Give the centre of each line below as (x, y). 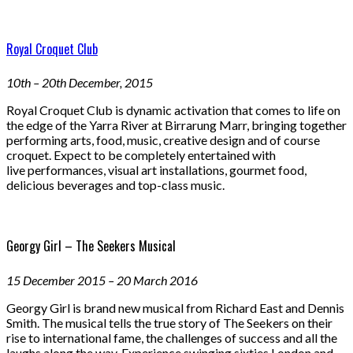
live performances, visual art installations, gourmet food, (156, 170)
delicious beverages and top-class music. (115, 185)
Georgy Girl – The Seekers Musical (91, 246)
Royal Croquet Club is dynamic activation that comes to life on (173, 110)
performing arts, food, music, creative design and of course (163, 140)
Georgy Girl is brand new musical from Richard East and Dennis (175, 307)
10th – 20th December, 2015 (80, 83)
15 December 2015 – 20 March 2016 (102, 280)
